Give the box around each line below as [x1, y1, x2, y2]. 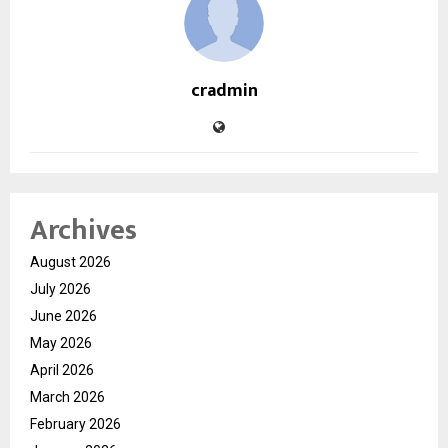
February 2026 [30, 415, 121, 432]
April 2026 [30, 361, 94, 378]
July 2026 [30, 280, 91, 297]
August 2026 [30, 253, 111, 270]
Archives [30, 206, 137, 254]
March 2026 [30, 388, 105, 405]
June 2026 [30, 307, 97, 324]
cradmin [190, 75, 258, 106]
